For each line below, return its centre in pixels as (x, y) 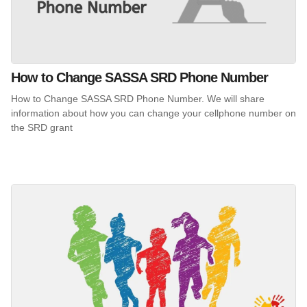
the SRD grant (42, 127)
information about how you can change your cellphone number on (153, 113)
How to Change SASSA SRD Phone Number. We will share (138, 98)
